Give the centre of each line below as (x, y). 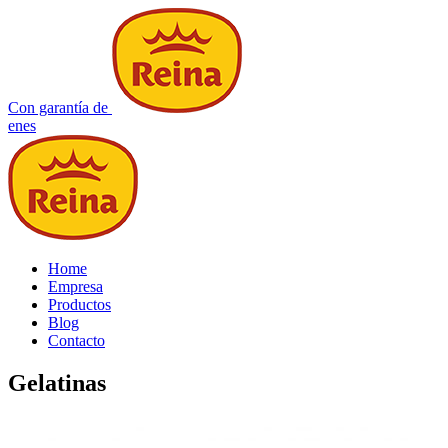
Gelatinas (57, 382)
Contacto (76, 340)
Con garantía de (58, 107)
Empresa (75, 286)
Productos (79, 304)
